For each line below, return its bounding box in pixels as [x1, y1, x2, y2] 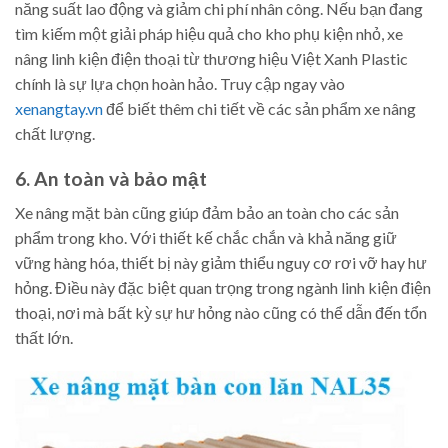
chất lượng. [15, 123, 95, 143]
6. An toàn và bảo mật [15, 166, 207, 190]
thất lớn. [15, 328, 73, 348]
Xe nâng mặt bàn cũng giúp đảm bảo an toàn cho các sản [15, 203, 399, 223]
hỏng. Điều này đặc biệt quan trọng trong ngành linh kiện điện [15, 278, 431, 298]
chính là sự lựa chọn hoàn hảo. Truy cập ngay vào [15, 73, 345, 93]
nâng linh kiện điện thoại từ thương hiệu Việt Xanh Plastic [15, 48, 408, 68]
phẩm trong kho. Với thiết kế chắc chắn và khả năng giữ [15, 228, 397, 248]
